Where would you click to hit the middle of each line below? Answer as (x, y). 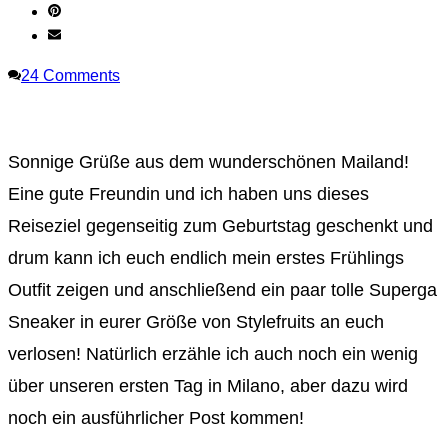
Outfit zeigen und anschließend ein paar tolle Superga (222, 290)
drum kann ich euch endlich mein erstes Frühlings (206, 258)
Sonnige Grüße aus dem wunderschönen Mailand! (208, 162)
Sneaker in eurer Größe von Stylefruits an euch (196, 322)
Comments (81, 76)
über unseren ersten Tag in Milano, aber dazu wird (208, 386)
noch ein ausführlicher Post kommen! (156, 418)
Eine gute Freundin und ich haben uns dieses (188, 194)
